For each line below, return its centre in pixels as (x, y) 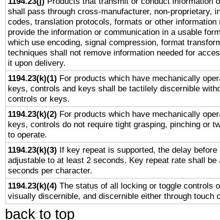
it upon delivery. (37, 63)
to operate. (27, 135)
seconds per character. (50, 170)
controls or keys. (39, 99)
